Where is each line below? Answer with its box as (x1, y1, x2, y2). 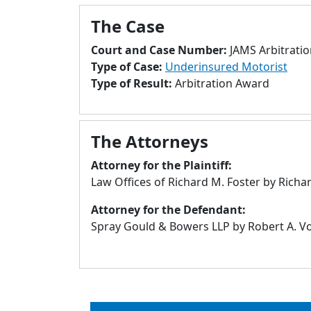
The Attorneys (91, 130, 208, 153)
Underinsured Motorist (165, 59, 287, 74)
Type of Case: (91, 59, 165, 74)
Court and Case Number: (91, 42, 230, 58)
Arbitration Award (175, 76, 269, 91)
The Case (91, 15, 165, 37)
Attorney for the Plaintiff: (91, 158, 232, 173)
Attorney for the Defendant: (91, 202, 246, 217)
